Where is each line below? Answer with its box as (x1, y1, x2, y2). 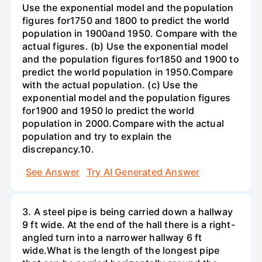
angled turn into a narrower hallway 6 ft (22, 232, 202, 244)
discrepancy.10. (22, 143, 94, 155)
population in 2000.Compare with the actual (22, 117, 224, 129)
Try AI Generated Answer (86, 166, 200, 178)
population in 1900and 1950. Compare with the (22, 27, 237, 39)
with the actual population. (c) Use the (22, 78, 198, 91)
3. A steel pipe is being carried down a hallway (22, 206, 233, 218)
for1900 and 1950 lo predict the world (22, 104, 195, 116)
